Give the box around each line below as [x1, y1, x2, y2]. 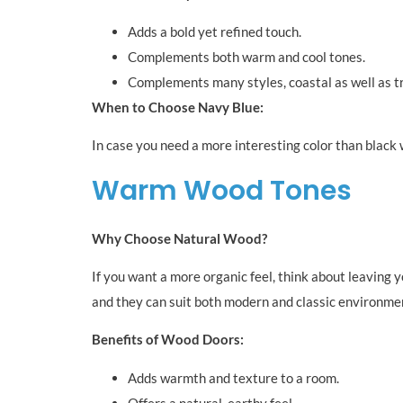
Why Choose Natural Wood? [92, 229, 267, 246]
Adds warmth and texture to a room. [128, 369, 339, 386]
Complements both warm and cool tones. [128, 48, 365, 65]
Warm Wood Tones [92, 171, 352, 210]
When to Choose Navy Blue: [92, 98, 264, 115]
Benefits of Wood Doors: [92, 331, 244, 348]
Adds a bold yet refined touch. [128, 22, 301, 40]
